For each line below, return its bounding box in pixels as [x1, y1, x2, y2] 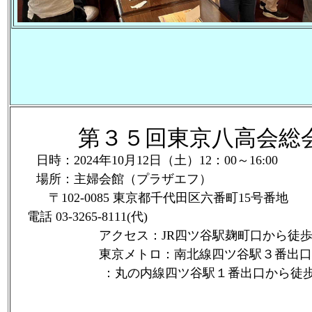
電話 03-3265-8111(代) [11, 210, 148, 224]
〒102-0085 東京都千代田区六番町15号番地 [11, 191, 288, 205]
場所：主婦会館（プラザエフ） [11, 172, 212, 186]
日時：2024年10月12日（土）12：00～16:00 [11, 153, 278, 167]
